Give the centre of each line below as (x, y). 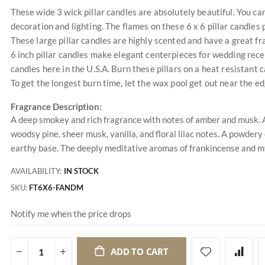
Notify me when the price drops (71, 213)
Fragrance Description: (56, 106)
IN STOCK (81, 171)
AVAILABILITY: (36, 171)
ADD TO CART (140, 252)
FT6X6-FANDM (56, 188)
